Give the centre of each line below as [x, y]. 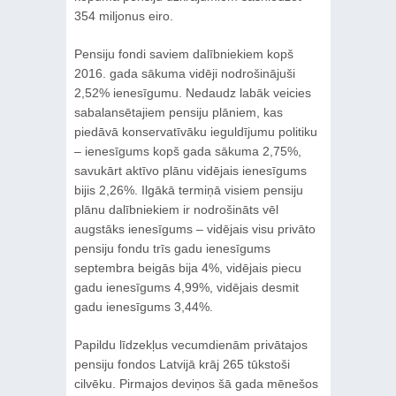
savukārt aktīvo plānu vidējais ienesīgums [190, 170]
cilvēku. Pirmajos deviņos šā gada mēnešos [196, 383]
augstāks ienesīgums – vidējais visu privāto [194, 228]
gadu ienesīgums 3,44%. [143, 306]
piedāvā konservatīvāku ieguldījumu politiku [195, 131]
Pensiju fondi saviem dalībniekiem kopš [183, 53]
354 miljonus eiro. [123, 15]
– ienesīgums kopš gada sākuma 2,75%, [187, 151]
